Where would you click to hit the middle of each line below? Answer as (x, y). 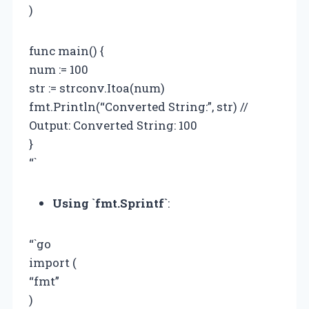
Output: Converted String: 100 (113, 125)
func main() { (67, 50)
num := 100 (59, 69)
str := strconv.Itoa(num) (97, 88)
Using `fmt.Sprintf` (110, 203)
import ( (53, 262)
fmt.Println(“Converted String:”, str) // (139, 106)
